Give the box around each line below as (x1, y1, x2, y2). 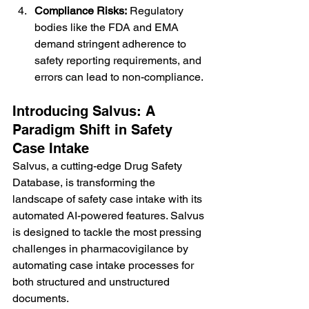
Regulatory (127, 3, 186, 17)
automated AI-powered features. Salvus (12, 208, 207, 222)
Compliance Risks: (34, 3, 127, 17)
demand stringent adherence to (34, 37, 189, 50)
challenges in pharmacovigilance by (12, 241, 191, 255)
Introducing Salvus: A (12, 102, 159, 119)
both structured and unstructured (12, 275, 172, 288)
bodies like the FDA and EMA (34, 20, 181, 34)
